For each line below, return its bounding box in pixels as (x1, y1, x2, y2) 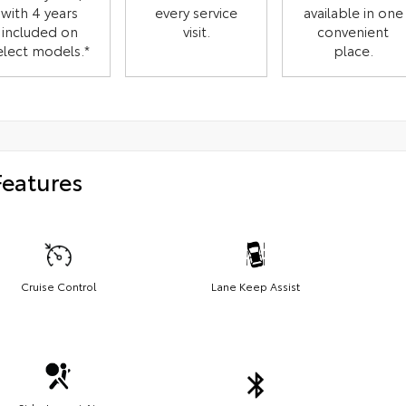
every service (155, 2, 238, 23)
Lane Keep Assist (211, 277, 300, 294)
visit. (182, 21, 210, 42)
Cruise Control (20, 277, 96, 294)
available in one (303, 2, 403, 23)
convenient (317, 21, 390, 42)
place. (333, 40, 373, 61)
